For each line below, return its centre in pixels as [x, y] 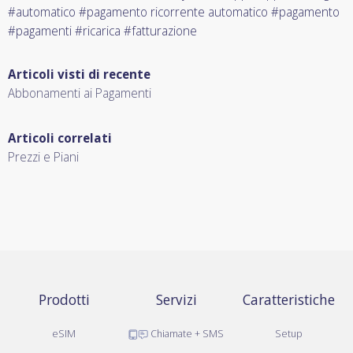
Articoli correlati [60, 138]
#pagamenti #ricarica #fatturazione [102, 31]
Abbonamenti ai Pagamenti [80, 93]
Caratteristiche [289, 299]
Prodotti [64, 299]
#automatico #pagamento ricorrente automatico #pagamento [174, 12]
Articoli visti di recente [79, 74]
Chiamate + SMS [186, 333]
